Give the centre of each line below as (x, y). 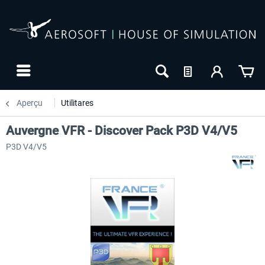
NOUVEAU (24, 235)
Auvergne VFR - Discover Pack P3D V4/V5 (122, 131)
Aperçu (30, 103)
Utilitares (77, 103)
